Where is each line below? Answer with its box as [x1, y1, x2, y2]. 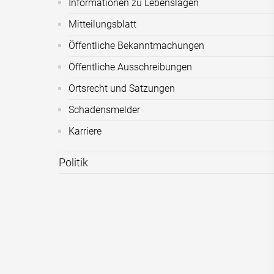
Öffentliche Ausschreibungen [68, 61, 193, 73]
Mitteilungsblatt [68, 18, 137, 30]
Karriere [68, 125, 102, 137]
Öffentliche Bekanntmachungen [68, 40, 205, 51]
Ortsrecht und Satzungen [68, 83, 176, 94]
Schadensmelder [68, 104, 141, 116]
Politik [59, 156, 89, 169]
